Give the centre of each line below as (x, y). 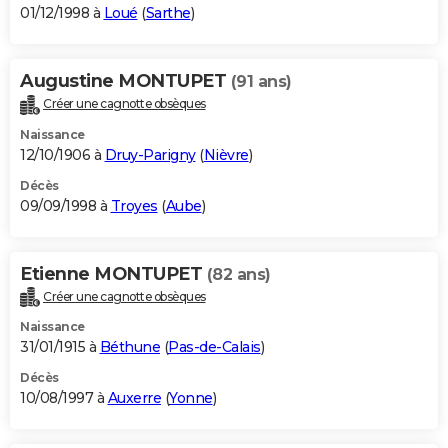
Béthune (129, 347)
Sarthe (168, 12)
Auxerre (134, 398)
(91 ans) (261, 81)
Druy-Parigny (150, 154)
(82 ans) (238, 274)
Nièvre (226, 154)
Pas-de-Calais (214, 347)
